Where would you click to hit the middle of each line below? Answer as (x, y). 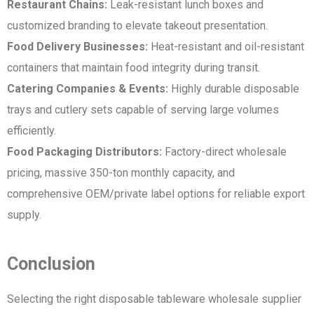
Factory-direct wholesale (224, 151)
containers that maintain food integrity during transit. (134, 67)
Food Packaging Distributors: (84, 151)
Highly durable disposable (234, 88)
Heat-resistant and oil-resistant (226, 46)
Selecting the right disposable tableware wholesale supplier (154, 299)
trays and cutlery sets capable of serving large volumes (143, 109)
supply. (24, 214)
